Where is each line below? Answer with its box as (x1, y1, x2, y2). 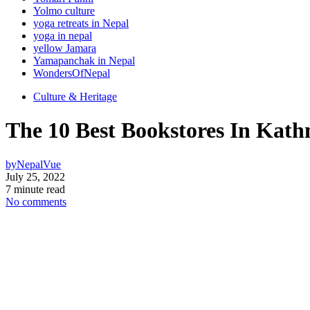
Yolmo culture (33, 4, 95, 17)
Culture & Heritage (33, 90, 117, 102)
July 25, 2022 (6, 170, 65, 183)
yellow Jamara (33, 42, 96, 54)
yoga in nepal (33, 29, 92, 42)
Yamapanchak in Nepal (33, 54, 135, 66)
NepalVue (17, 158, 61, 170)
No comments (6, 195, 66, 208)
